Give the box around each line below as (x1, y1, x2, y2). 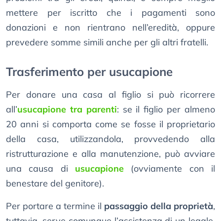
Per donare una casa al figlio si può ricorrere (6, 89, 215, 101)
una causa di (6, 163, 75, 175)
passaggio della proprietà (104, 200, 213, 212)
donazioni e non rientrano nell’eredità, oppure (6, 22, 215, 34)
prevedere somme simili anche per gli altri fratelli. (6, 37, 208, 48)
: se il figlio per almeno (116, 104, 216, 115)
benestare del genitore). (6, 178, 104, 189)
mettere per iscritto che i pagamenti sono (6, 7, 215, 19)
